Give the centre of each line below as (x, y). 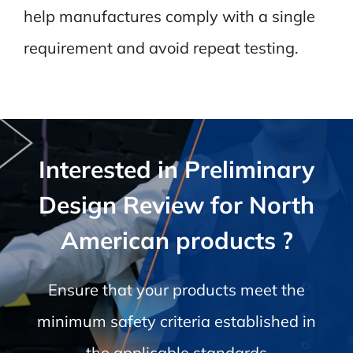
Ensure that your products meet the (176, 289)
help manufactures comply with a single (169, 16)
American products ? (176, 240)
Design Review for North (176, 204)
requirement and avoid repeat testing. (161, 47)
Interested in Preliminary (176, 169)
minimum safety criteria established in (176, 321)
